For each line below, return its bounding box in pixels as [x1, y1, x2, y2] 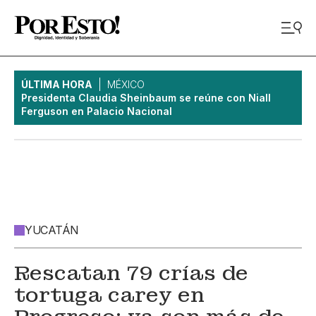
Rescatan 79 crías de [14, 260, 248, 286]
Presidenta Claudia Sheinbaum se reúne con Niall [21, 92, 271, 104]
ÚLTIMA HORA [21, 78, 92, 90]
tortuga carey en [14, 282, 205, 308]
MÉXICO [107, 78, 145, 90]
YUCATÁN [25, 223, 78, 237]
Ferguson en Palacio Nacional [21, 105, 172, 117]
